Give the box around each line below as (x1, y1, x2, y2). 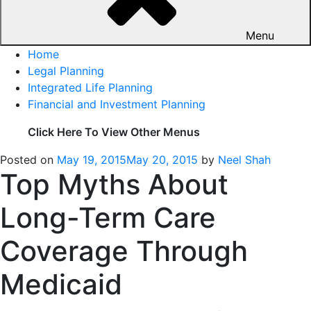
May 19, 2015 (57, 152, 126, 167)
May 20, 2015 (126, 152, 198, 167)
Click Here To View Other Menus (28, 124, 200, 139)
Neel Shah (218, 152, 271, 167)
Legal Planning (28, 63, 104, 78)
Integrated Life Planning (28, 80, 153, 94)
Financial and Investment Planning (28, 96, 205, 111)
